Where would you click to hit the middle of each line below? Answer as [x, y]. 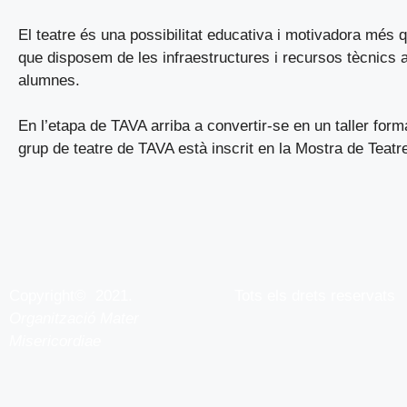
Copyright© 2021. [71, 295]
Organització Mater [74, 318]
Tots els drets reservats [314, 295]
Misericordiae [55, 341]
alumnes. [49, 80]
